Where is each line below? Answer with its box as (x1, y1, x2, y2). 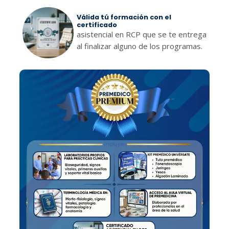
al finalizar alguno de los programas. (77, 40, 203, 51)
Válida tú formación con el (77, 12, 172, 21)
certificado (77, 20, 118, 29)
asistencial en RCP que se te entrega (77, 29, 207, 39)
